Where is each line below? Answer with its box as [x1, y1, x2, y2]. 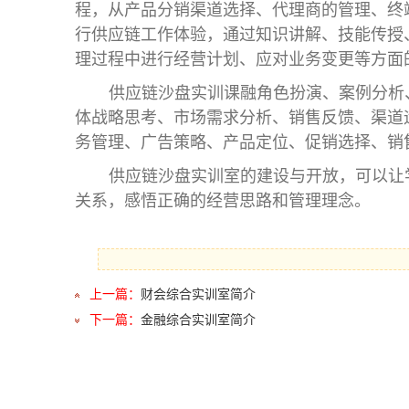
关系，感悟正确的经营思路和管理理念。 [75, 192, 371, 211]
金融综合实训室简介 [141, 313, 256, 328]
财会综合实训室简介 [141, 288, 256, 302]
